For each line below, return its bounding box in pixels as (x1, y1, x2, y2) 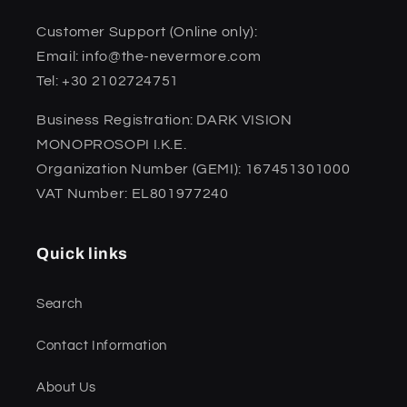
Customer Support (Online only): (36, 24, 258, 39)
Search (36, 297, 83, 312)
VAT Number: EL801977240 (36, 185, 229, 201)
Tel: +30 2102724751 (36, 73, 179, 88)
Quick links (36, 244, 128, 263)
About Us (36, 381, 97, 395)
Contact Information (36, 339, 167, 353)
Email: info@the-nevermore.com (36, 48, 262, 64)
